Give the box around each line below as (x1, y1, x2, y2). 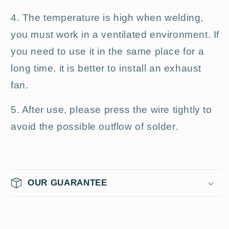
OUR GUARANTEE (28, 178, 107, 188)
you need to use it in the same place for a (11, 46, 204, 57)
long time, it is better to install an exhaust (11, 63, 202, 74)
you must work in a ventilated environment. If (11, 29, 220, 40)
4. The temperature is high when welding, (11, 12, 204, 24)
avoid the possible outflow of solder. (11, 121, 178, 132)
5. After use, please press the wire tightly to (11, 104, 212, 116)
